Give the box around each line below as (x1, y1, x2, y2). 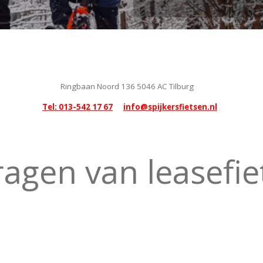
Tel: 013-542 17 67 (42, 101, 113, 112)
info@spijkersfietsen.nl (123, 101, 217, 112)
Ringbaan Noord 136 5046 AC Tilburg (60, 80, 203, 92)
